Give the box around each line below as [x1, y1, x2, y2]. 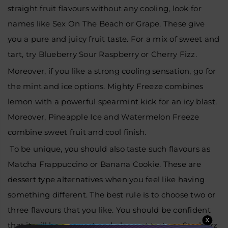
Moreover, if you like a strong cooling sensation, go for [8, 66, 216, 76]
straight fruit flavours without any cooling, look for [8, 3, 202, 13]
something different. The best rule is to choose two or [8, 189, 216, 199]
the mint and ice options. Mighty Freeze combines [8, 81, 204, 91]
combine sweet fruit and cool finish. [8, 127, 147, 137]
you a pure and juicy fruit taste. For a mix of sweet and [8, 34, 220, 44]
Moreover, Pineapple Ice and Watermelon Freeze [8, 111, 199, 122]
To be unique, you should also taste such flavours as [8, 144, 210, 154]
